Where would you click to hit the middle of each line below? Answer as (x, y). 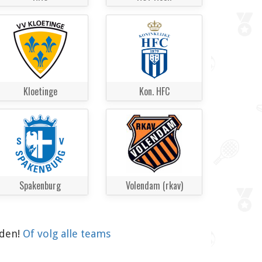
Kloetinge (40, 91)
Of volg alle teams (67, 234)
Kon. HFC (154, 91)
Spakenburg (40, 186)
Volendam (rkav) (154, 186)
